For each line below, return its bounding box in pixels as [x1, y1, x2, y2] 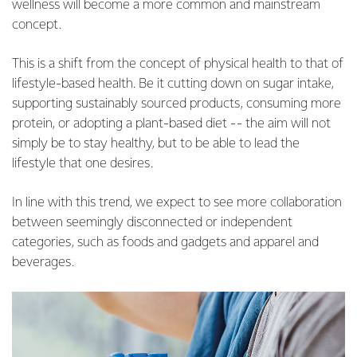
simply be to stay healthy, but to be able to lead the [12, 136, 300, 151]
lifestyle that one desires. [12, 156, 153, 171]
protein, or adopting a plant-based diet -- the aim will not [12, 116, 331, 131]
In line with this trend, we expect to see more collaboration [12, 195, 342, 210]
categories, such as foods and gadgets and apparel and [12, 235, 319, 249]
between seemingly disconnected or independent [12, 215, 292, 229]
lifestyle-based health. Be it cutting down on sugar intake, [12, 76, 334, 91]
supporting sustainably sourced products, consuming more [12, 96, 341, 111]
